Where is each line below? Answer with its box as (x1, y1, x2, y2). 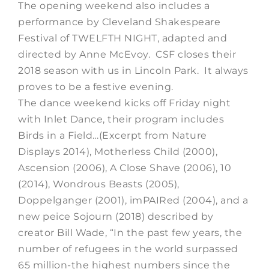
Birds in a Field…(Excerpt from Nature (18, 129, 207, 141)
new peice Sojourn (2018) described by (18, 210, 214, 222)
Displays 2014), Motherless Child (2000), (18, 145, 217, 157)
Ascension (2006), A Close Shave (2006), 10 (18, 162, 231, 174)
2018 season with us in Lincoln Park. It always (18, 64, 249, 76)
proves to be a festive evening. (18, 80, 174, 92)
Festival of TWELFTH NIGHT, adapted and (18, 32, 227, 44)
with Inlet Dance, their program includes (18, 113, 224, 125)
